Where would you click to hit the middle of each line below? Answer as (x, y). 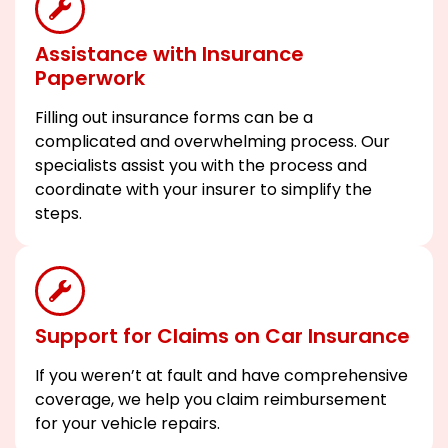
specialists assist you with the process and (201, 166)
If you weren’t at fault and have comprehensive (221, 376)
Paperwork (90, 78)
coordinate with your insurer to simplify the (203, 190)
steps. (58, 214)
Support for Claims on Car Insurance (222, 336)
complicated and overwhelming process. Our (212, 142)
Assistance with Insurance (169, 54)
